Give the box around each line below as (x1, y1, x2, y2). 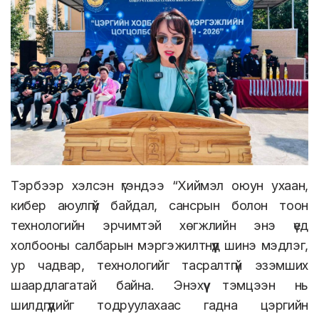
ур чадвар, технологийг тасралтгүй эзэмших (11, 258, 308, 273)
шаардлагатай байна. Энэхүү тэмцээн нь (11, 278, 308, 293)
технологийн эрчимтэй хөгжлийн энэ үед (11, 218, 308, 234)
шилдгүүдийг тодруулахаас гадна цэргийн (11, 298, 308, 313)
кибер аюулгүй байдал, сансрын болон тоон (11, 198, 308, 214)
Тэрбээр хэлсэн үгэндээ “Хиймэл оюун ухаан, (11, 178, 308, 194)
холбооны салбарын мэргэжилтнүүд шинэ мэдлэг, (11, 238, 308, 253)
